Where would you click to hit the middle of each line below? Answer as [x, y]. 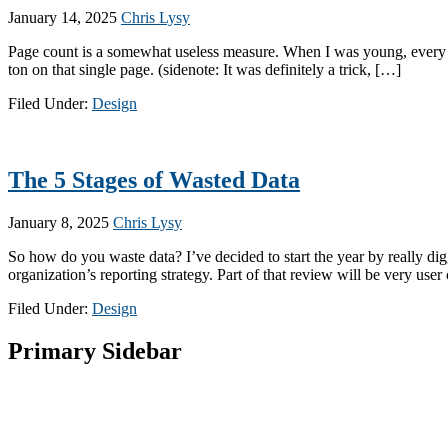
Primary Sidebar [95, 350]
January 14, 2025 [62, 18]
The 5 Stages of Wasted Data [154, 180]
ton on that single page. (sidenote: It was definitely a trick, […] [204, 70]
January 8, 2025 [58, 222]
